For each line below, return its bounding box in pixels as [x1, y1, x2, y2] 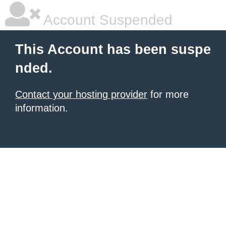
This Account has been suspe [15, 42, 211, 57]
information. [15, 102, 68, 114]
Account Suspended [40, 12, 173, 28]
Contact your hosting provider [15, 89, 147, 100]
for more [147, 89, 189, 100]
